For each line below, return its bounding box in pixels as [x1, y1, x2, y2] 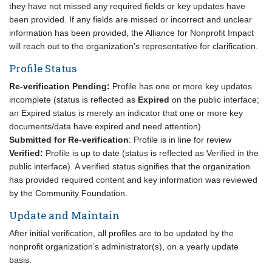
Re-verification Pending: [9, 81, 110, 91]
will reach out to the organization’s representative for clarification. [9, 41, 258, 51]
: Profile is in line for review [129, 135, 231, 144]
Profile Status [9, 61, 76, 75]
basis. [9, 255, 32, 265]
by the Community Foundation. [9, 188, 127, 198]
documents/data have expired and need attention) [9, 121, 201, 131]
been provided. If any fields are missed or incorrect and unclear [9, 15, 252, 24]
